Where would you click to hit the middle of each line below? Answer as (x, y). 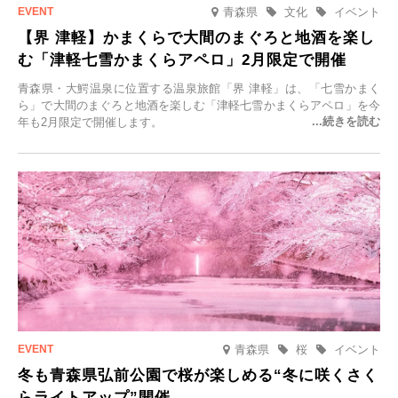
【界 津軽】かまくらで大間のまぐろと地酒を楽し (196, 38)
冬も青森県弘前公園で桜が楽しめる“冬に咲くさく (198, 375)
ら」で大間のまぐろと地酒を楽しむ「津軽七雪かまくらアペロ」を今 (199, 106)
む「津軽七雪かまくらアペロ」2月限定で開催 (182, 60)
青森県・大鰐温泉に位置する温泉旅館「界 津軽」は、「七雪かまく (199, 89)
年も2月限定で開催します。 (90, 123)
